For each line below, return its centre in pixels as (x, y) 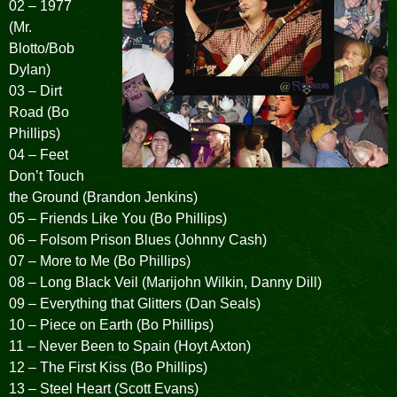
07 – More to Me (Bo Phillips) (100, 261)
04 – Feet (39, 155)
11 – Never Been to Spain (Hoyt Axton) (130, 346)
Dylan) (30, 70)
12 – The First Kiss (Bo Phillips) (108, 367)
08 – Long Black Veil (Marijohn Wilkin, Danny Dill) (165, 282)
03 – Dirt (35, 91)
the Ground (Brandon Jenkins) (103, 197)
